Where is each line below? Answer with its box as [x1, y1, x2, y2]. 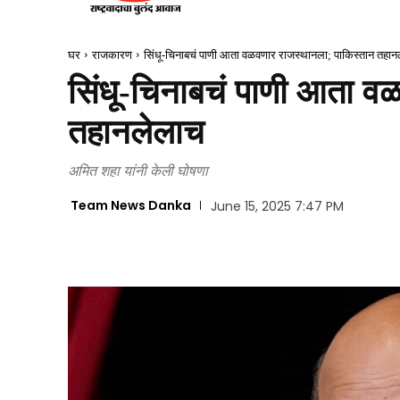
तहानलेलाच [68, 112, 204, 151]
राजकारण [92, 47, 132, 62]
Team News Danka [71, 196, 191, 215]
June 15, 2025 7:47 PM [210, 197, 344, 216]
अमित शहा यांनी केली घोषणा [68, 160, 208, 180]
